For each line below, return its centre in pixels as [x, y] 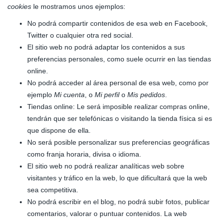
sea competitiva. [53, 190]
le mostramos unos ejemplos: [78, 6]
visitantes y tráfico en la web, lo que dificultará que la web [117, 178]
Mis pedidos [146, 95]
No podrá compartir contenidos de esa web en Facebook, [117, 23]
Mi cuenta [69, 95]
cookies [19, 6]
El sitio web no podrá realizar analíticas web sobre [106, 166]
